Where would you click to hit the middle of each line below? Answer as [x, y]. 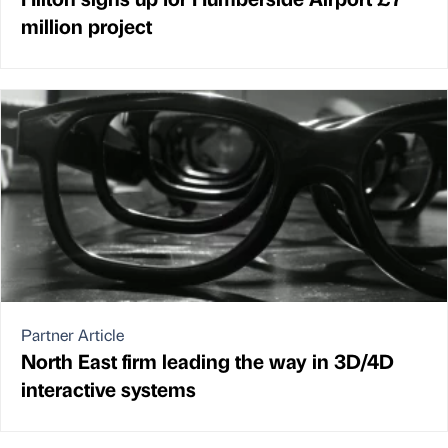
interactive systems [108, 389]
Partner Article [72, 335]
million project [86, 25]
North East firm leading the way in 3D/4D [207, 361]
